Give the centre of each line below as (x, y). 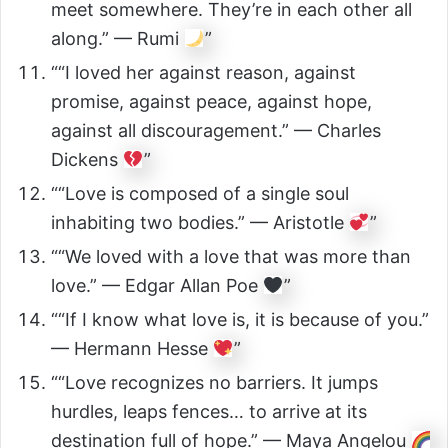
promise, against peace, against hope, (211, 102)
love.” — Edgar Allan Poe (157, 286)
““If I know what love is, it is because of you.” (240, 320)
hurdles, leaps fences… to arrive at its (209, 412)
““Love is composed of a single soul (200, 194)
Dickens (87, 160)
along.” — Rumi (117, 39)
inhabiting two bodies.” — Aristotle (200, 223)
